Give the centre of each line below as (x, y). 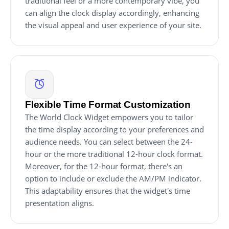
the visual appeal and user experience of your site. (113, 25)
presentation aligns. (60, 203)
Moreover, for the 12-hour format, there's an (104, 166)
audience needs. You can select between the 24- (109, 141)
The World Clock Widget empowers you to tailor (109, 117)
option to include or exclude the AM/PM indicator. (113, 178)
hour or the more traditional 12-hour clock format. (114, 154)
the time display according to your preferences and (114, 129)
